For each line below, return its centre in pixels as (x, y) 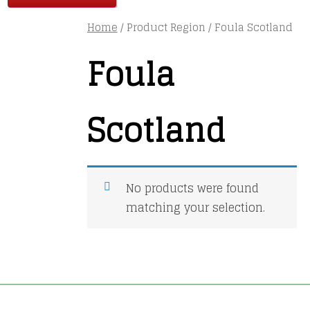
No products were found (192, 189)
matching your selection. (195, 208)
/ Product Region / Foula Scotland (205, 27)
